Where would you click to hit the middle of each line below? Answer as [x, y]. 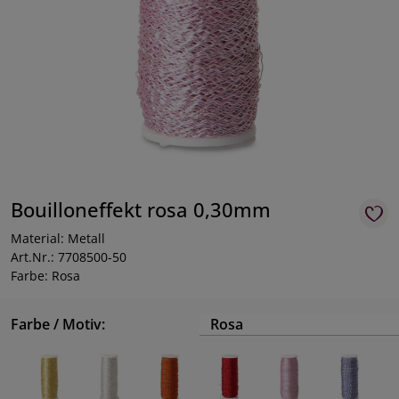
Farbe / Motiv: [58, 324]
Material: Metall [58, 238]
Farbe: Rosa [45, 276]
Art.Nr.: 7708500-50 [69, 257]
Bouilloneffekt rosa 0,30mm [141, 210]
